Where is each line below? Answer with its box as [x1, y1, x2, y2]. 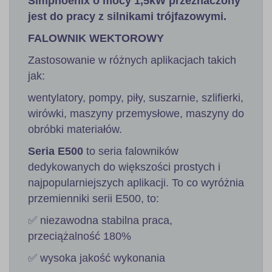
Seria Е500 [28, 144, 83, 157]
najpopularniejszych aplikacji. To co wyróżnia [28, 176, 244, 189]
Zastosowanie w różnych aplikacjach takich [28, 53, 236, 66]
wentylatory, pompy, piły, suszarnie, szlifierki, [28, 91, 243, 104]
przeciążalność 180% [28, 229, 131, 242]
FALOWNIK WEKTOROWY [28, 32, 164, 44]
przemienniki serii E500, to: [28, 192, 159, 205]
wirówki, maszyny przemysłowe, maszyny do [28, 107, 244, 120]
